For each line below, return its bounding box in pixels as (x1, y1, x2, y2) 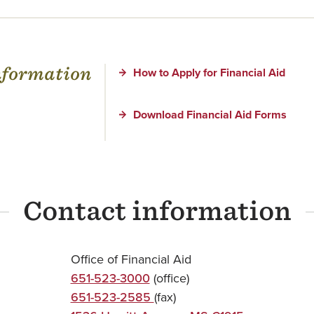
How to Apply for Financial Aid (133, 64, 285, 81)
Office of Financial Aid (70, 250, 191, 268)
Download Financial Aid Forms (133, 107, 287, 123)
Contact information (22, 196, 292, 226)
